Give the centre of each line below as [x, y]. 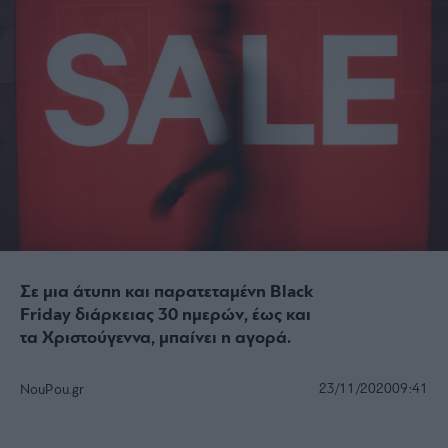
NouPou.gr [52, 390]
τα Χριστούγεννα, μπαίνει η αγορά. [155, 338]
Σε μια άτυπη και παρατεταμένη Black [167, 292]
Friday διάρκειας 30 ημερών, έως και [165, 315]
